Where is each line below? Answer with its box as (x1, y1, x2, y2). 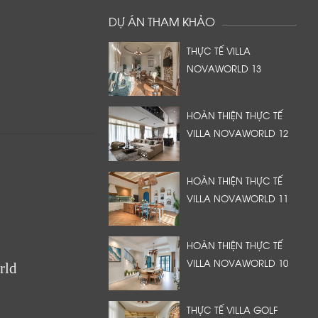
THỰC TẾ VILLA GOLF (187, 303, 278, 317)
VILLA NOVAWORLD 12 (187, 126, 288, 140)
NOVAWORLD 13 (187, 62, 261, 75)
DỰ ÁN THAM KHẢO (109, 13, 215, 29)
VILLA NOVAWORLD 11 (187, 191, 288, 204)
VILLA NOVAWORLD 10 (187, 256, 288, 269)
